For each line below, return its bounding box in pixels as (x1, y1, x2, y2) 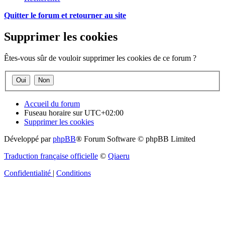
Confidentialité (4, 168, 51, 177)
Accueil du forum (24, 99, 80, 108)
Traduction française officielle (4, 151, 98, 160)
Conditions (56, 168, 91, 177)
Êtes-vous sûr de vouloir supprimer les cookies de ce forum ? (4, 54, 196, 63)
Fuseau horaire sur (24, 108, 84, 117)
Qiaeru (108, 151, 130, 160)
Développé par (4, 134, 53, 143)
